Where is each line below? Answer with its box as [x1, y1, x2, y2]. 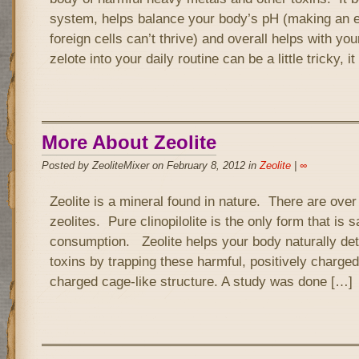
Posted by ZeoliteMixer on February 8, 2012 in [41, 159, 260, 171]
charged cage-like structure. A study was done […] [49, 273, 353, 289]
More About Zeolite [41, 131, 216, 153]
